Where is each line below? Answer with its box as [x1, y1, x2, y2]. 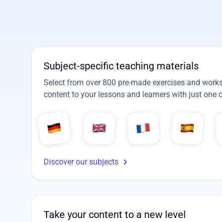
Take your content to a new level [44, 208, 186, 221]
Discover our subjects [44, 157, 118, 166]
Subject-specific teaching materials [44, 59, 199, 72]
